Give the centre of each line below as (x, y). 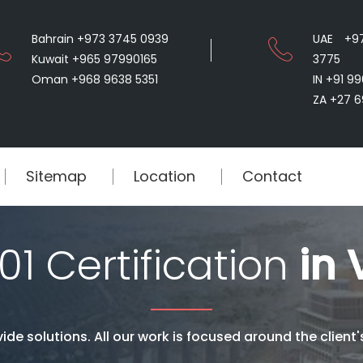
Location (164, 176)
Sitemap (56, 176)
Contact (272, 176)
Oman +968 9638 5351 (95, 79)
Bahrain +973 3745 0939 (100, 39)
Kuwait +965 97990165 (94, 59)
